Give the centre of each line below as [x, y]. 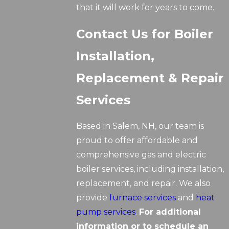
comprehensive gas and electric [141, 155]
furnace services [143, 198]
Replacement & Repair [150, 78]
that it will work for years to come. [145, 8]
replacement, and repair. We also [144, 184]
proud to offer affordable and [137, 141]
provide [93, 198]
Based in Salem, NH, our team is [140, 126]
